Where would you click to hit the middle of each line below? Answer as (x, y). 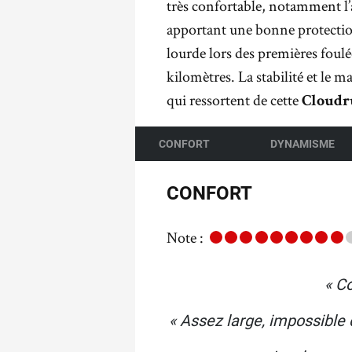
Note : (185, 237)
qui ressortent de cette (234, 100)
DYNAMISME (302, 143)
